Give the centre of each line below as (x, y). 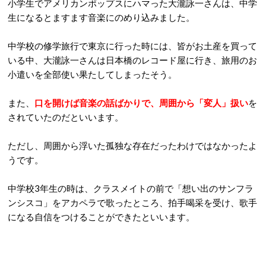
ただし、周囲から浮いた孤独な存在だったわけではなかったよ (132, 145)
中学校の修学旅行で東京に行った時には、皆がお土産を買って (132, 46)
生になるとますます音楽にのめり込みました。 (101, 17)
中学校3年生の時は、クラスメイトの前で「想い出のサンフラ (131, 188)
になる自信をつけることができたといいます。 (101, 217)
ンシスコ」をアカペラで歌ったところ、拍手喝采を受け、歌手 (132, 202)
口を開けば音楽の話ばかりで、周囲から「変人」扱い (141, 103)
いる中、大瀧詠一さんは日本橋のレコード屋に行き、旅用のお (132, 60)
